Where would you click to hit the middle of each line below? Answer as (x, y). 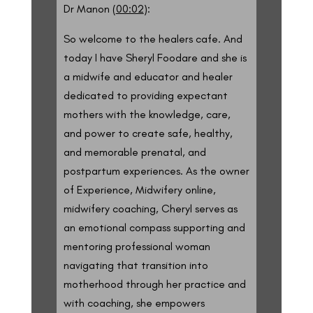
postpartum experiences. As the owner (156, 170)
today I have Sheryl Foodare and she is (155, 57)
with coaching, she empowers (134, 303)
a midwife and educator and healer (148, 76)
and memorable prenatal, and (134, 152)
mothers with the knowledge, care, (147, 114)
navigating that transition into (136, 265)
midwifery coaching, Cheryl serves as (150, 208)
